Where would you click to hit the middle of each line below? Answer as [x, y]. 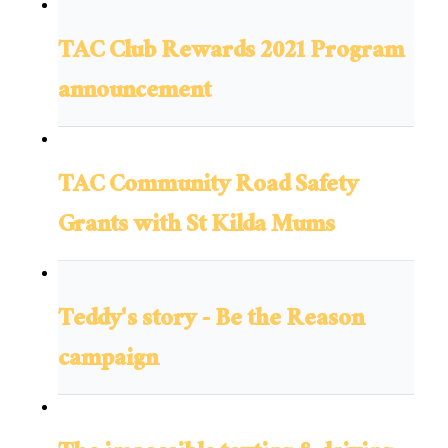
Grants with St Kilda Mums [196, 227]
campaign [108, 361]
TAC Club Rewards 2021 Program [231, 53]
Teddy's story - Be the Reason [211, 321]
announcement [134, 93]
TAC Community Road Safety [208, 187]
